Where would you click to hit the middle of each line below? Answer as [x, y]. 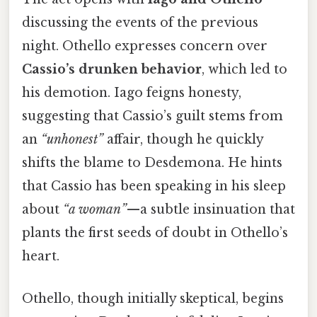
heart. [41, 257]
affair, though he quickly [183, 140]
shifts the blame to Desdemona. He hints [152, 163]
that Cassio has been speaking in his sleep [154, 186]
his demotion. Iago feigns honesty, [132, 93]
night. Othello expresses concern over [145, 46]
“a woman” [95, 210]
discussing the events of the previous [140, 23]
